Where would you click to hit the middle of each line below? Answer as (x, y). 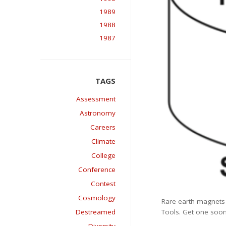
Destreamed (96, 212)
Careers (103, 127)
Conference (97, 169)
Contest (103, 184)
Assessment (96, 99)
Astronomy (98, 113)
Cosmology (97, 198)
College (103, 155)
